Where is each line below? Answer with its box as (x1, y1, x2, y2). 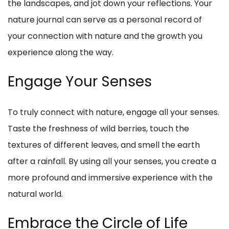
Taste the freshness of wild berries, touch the (8, 123, 189, 135)
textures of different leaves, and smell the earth (8, 139, 200, 151)
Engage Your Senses (8, 72, 152, 92)
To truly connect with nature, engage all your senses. (8, 106, 219, 119)
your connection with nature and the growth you (8, 30, 202, 42)
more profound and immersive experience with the (8, 172, 213, 184)
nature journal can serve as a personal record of (8, 14, 202, 26)
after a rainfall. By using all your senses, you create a (8, 155, 216, 168)
